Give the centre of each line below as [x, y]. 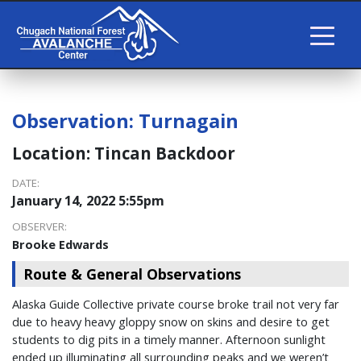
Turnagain [189, 121]
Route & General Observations [132, 274]
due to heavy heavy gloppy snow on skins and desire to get [171, 322]
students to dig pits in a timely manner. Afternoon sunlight [169, 340]
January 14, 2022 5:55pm [88, 201]
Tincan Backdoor [165, 154]
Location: [53, 154]
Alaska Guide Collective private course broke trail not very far [176, 304]
